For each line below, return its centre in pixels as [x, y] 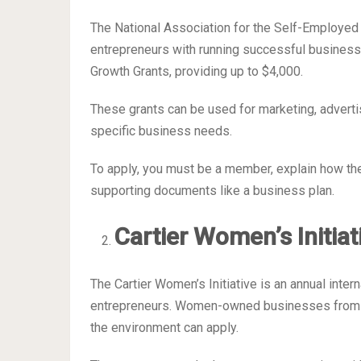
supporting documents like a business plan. [212, 191]
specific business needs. [161, 131]
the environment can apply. [164, 327]
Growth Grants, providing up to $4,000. [197, 72]
